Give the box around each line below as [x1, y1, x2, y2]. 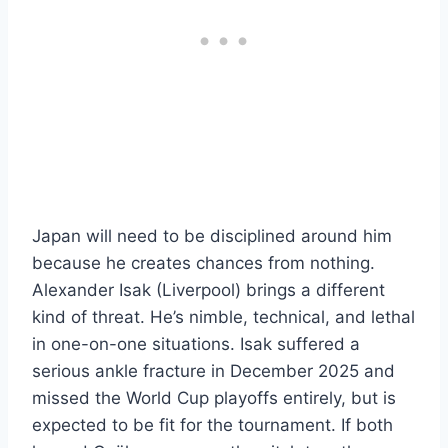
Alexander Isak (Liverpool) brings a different [32, 279, 385, 300]
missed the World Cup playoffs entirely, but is [32, 387, 396, 408]
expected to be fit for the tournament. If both [32, 414, 393, 435]
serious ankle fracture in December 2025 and [32, 360, 395, 381]
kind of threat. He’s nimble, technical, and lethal [32, 306, 415, 327]
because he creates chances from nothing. [32, 252, 375, 273]
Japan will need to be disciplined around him [32, 225, 392, 246]
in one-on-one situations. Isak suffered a [32, 333, 360, 354]
